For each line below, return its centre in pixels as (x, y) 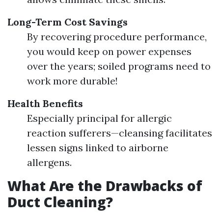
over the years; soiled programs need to (119, 66)
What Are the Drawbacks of (105, 186)
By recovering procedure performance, (117, 37)
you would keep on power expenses (109, 51)
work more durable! (72, 81)
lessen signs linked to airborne (98, 148)
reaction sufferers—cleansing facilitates (120, 133)
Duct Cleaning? (60, 202)
